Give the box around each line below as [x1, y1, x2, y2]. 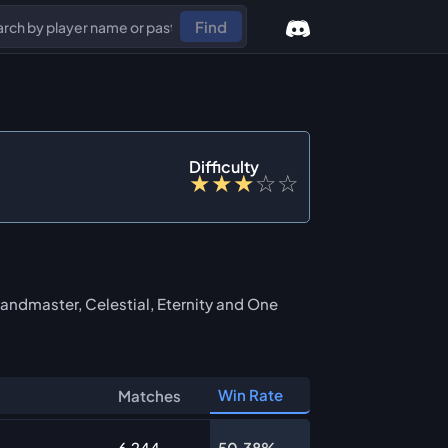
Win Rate [218, 385, 283, 404]
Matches [118, 386, 181, 405]
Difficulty [189, 156, 259, 177]
